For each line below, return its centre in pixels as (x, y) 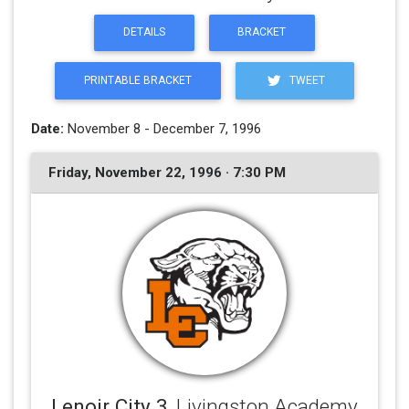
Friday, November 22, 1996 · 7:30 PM (167, 172)
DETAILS (144, 32)
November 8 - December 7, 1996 (162, 128)
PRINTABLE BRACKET (137, 80)
